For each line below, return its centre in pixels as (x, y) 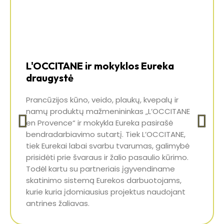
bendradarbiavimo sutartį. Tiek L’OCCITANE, (106, 134)
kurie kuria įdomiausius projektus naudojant (106, 191)
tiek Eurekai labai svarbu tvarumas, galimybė (108, 145)
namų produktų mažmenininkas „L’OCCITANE (108, 111)
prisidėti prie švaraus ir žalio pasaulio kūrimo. (107, 157)
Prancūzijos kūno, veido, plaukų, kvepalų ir (102, 99)
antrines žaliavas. (58, 203)
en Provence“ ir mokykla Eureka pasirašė (99, 122)
